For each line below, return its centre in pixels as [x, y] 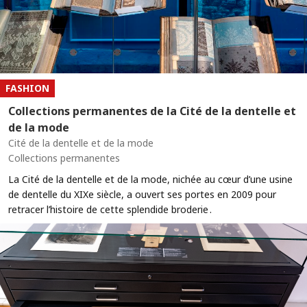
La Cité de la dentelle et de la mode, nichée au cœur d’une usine [150, 179]
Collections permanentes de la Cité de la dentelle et [152, 111]
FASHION [27, 88]
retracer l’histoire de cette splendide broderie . [110, 209]
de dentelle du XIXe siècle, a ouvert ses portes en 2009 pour [142, 194]
